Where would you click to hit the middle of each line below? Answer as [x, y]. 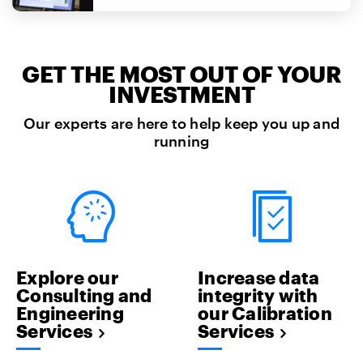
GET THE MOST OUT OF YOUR [181, 73]
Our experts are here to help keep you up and [181, 123]
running [181, 141]
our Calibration [265, 313]
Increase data [259, 278]
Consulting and [84, 295]
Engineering [70, 313]
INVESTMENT [181, 94]
